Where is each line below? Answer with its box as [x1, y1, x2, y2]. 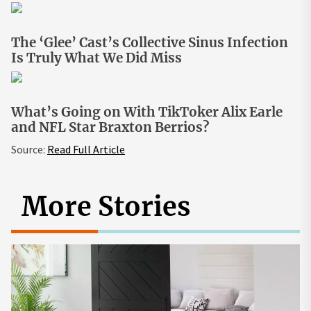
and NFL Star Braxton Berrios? [11, 119, 209, 135]
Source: [11, 142, 47, 156]
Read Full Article [47, 142, 125, 156]
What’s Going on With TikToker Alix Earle [11, 103, 283, 120]
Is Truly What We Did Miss [11, 49, 182, 66]
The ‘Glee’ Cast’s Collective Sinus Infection [11, 34, 288, 51]
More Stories [22, 190, 190, 223]
